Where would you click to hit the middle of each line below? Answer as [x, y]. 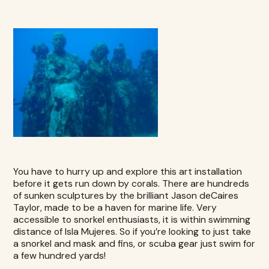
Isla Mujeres [90, 232]
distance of [39, 232]
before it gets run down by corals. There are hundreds [131, 184]
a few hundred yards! [60, 256]
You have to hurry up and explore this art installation [128, 172]
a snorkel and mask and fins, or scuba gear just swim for [134, 244]
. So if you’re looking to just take [183, 232]
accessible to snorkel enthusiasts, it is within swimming [132, 220]
